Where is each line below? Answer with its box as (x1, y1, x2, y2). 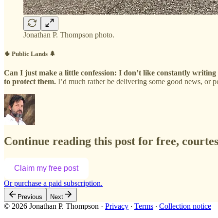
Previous (18, 193, 42, 200)
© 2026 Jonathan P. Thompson (4, 201, 99, 210)
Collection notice (159, 201, 211, 210)
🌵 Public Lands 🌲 (4, 50, 55, 57)
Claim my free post (14, 163, 78, 172)
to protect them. (4, 77, 56, 86)
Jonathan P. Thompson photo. (23, 30, 114, 39)
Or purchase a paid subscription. (4, 179, 103, 187)
